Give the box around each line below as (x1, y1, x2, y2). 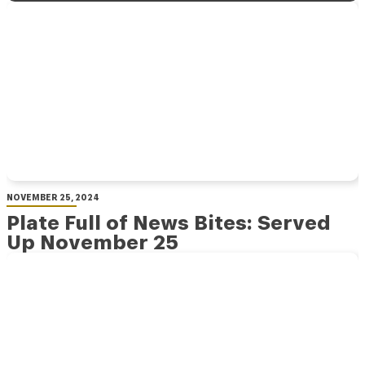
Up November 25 (7, 231, 178, 255)
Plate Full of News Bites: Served (7, 211, 331, 235)
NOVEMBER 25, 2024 (7, 192, 99, 203)
